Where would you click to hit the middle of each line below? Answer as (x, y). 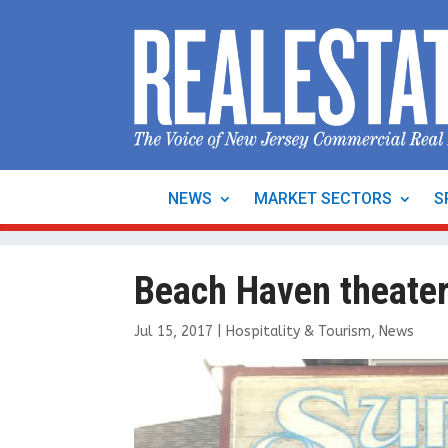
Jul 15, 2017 (174, 331)
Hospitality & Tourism (299, 331)
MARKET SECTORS (323, 198)
